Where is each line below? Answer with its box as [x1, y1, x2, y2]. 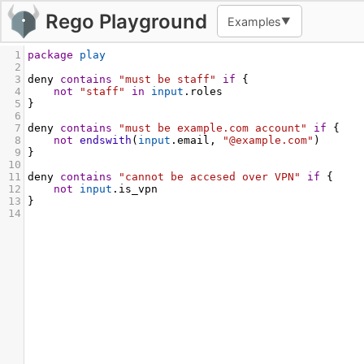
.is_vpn [112, 183, 158, 195]
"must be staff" [119, 73, 216, 85]
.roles [184, 85, 223, 97]
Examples [227, 14, 282, 28]
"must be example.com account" [119, 122, 307, 134]
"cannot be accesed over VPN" [119, 171, 301, 183]
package [28, 49, 73, 61]
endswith [80, 134, 132, 146]
